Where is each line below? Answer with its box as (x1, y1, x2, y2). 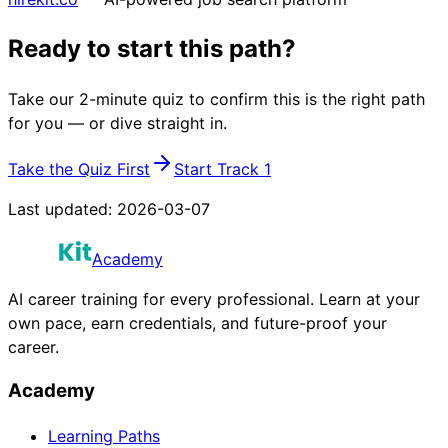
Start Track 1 (174, 158, 271, 179)
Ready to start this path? (8, 33, 296, 63)
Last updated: (8, 198, 117, 219)
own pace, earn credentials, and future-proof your (8, 312, 387, 333)
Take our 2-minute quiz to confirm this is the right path (8, 88, 425, 109)
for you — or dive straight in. (8, 112, 227, 133)
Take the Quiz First (8, 158, 150, 179)
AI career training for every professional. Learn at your (8, 288, 420, 309)
